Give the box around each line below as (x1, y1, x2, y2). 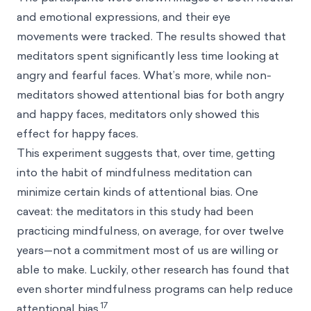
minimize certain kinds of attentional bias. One (17, 183, 258, 199)
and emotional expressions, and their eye (17, 8, 230, 24)
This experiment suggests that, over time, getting (17, 144, 275, 160)
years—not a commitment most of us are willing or (17, 242, 278, 258)
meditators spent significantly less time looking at (17, 47, 279, 63)
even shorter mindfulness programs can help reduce (17, 280, 293, 296)
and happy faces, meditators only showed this (17, 106, 260, 121)
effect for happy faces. (17, 125, 138, 141)
